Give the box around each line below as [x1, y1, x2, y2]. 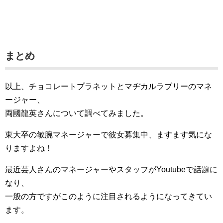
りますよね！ [5, 144, 53, 153]
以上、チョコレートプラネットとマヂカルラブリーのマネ [5, 82, 212, 91]
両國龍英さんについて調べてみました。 [5, 109, 148, 118]
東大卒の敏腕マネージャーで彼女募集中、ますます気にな [5, 130, 212, 139]
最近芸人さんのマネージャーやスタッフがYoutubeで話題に [5, 165, 218, 174]
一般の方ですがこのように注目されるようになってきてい [5, 192, 212, 201]
